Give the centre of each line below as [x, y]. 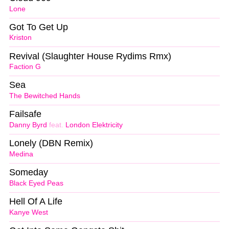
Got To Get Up [39, 27]
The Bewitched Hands [45, 96]
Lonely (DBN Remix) [51, 143]
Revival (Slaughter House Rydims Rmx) [90, 56]
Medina [21, 154]
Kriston [20, 38]
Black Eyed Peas [36, 183]
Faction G [25, 67]
